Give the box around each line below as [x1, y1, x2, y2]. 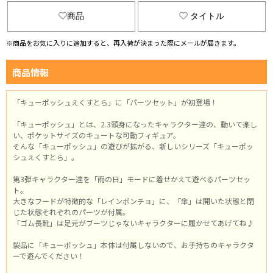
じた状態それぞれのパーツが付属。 [13, 207, 130, 217]
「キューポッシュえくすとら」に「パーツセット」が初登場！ [13, 97, 218, 107]
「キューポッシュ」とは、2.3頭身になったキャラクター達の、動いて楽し [13, 119, 257, 129]
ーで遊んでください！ [13, 250, 85, 261]
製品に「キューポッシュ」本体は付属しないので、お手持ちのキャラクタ [13, 239, 254, 250]
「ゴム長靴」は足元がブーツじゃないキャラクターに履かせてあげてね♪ [13, 218, 254, 228]
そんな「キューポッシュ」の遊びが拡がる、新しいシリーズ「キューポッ [13, 141, 253, 151]
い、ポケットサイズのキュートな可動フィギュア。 [13, 130, 180, 140]
